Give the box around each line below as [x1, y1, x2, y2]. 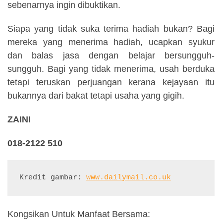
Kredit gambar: [19, 173, 86, 182]
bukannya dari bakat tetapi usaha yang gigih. [7, 91, 184, 101]
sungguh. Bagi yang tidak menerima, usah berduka [7, 64, 215, 74]
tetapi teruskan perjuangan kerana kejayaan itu [7, 77, 215, 88]
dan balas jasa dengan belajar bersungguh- [7, 51, 215, 61]
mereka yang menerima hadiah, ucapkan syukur [7, 37, 215, 48]
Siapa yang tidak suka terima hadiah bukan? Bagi [7, 24, 215, 34]
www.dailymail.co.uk [86, 173, 171, 182]
